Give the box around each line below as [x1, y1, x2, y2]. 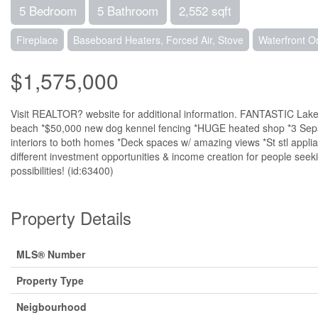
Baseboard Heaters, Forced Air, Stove [73, 33, 243, 47]
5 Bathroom [97, 1, 158, 19]
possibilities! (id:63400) [11, 163, 114, 177]
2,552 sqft [179, 1, 231, 19]
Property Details [11, 205, 131, 230]
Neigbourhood [16, 300, 87, 314]
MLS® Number [16, 247, 85, 261]
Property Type [16, 273, 84, 287]
